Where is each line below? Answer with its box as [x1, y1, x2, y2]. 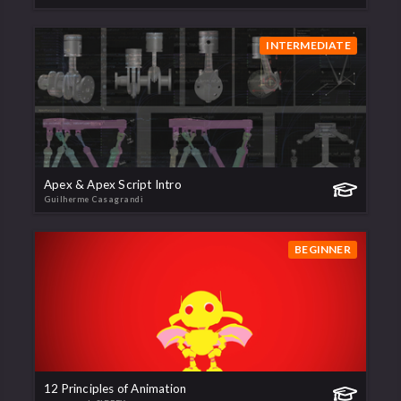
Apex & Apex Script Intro [44, 176, 182, 192]
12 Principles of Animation [44, 380, 187, 396]
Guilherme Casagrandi [44, 193, 143, 204]
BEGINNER [294, 242, 351, 256]
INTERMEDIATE [266, 38, 351, 52]
